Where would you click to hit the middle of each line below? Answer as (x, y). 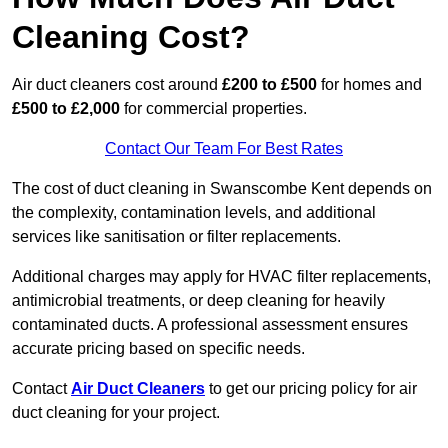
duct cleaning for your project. (118, 413)
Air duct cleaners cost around (117, 85)
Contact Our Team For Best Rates (224, 149)
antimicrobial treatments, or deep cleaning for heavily (198, 301)
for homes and (369, 85)
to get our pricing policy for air (313, 389)
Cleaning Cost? (131, 37)
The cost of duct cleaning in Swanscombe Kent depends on (222, 189)
